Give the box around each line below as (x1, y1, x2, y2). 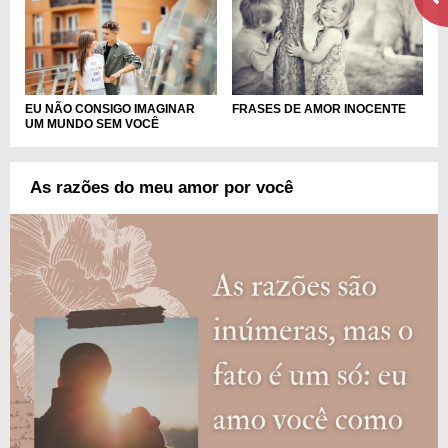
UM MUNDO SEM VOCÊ (25, 116, 159, 131)
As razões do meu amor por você (30, 177, 293, 197)
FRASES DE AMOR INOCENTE (231, 101, 406, 116)
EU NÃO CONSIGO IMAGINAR (25, 101, 195, 116)
